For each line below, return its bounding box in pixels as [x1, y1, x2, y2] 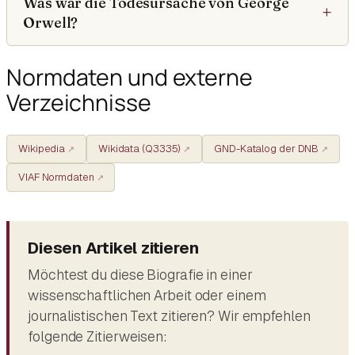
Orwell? [23, 13, 78, 32]
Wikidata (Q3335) [97, 141, 181, 155]
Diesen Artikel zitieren [28, 237, 199, 258]
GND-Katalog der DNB [214, 141, 319, 155]
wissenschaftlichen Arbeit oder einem [28, 285, 266, 304]
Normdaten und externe [6, 62, 253, 93]
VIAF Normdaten [18, 170, 94, 184]
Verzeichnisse [6, 87, 151, 118]
